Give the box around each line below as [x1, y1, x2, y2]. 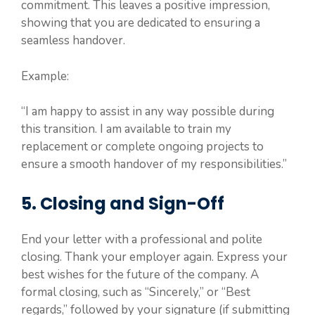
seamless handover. [21, 32, 125, 49]
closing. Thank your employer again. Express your [21, 248, 288, 265]
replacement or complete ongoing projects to [21, 139, 264, 155]
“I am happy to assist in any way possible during [21, 103, 274, 120]
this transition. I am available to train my [21, 121, 231, 138]
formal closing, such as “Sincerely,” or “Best [21, 283, 250, 300]
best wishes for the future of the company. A [21, 266, 259, 283]
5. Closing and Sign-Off [21, 191, 224, 215]
